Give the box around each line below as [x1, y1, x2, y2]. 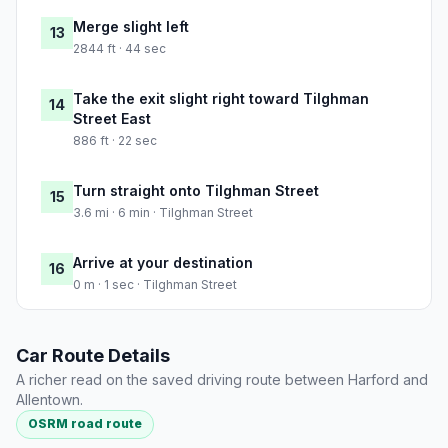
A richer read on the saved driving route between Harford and [16, 371, 428, 389]
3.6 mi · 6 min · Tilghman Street [73, 205, 253, 221]
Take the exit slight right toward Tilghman [73, 90, 369, 108]
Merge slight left [73, 18, 189, 36]
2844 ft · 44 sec [73, 41, 166, 57]
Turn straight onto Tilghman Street [73, 182, 319, 200]
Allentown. [16, 391, 83, 409]
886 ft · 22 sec [73, 133, 157, 149]
